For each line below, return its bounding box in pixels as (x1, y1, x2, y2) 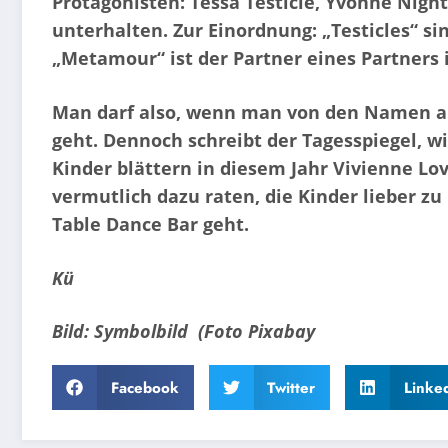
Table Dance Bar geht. (52, 212, 249, 237)
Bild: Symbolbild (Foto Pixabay (52, 319, 315, 344)
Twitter (267, 376, 315, 399)
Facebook (110, 376, 179, 399)
